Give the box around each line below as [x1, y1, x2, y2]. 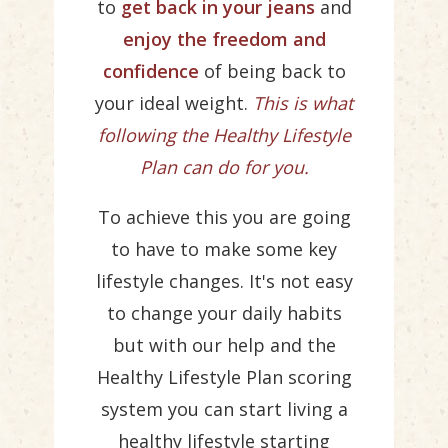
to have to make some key [111, 237, 337, 261]
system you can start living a [100, 397, 348, 421]
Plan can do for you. [139, 155, 309, 179]
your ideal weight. [95, 91, 253, 115]
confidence [102, 59, 199, 83]
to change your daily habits [106, 301, 342, 325]
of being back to [198, 59, 346, 83]
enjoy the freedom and [122, 27, 326, 51]
